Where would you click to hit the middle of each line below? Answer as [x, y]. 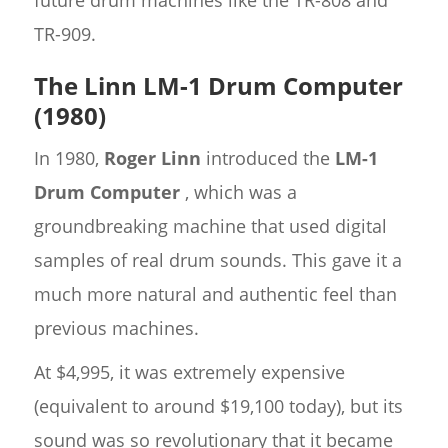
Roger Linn [152, 157]
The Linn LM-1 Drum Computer [218, 85]
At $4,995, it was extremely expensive [189, 371]
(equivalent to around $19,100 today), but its [218, 405]
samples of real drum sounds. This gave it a [217, 259]
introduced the [267, 157]
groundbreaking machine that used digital [210, 225]
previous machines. [116, 327]
